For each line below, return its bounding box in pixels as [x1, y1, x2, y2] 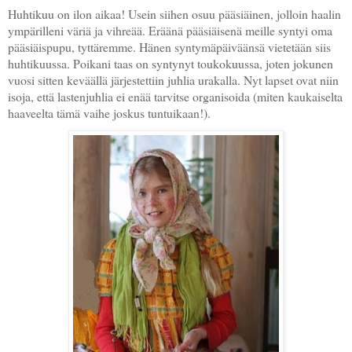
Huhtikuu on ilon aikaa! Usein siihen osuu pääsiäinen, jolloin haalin [8, 5, 341, 23]
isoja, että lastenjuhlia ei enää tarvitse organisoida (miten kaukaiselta [8, 88, 343, 105]
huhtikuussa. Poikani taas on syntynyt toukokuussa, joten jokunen [8, 55, 333, 72]
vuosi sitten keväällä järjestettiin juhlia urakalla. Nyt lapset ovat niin [8, 71, 339, 89]
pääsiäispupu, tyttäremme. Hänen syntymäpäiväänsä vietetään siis [8, 38, 331, 56]
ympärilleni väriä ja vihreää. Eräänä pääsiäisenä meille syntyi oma [8, 22, 332, 39]
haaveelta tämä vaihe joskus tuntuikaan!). [8, 104, 214, 122]
